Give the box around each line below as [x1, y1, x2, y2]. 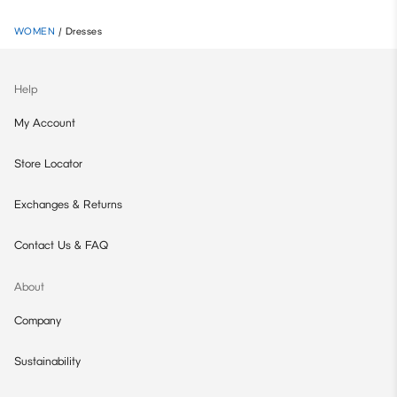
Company [14, 313, 61, 327]
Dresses [65, 25, 103, 37]
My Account [14, 115, 75, 129]
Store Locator [14, 156, 82, 170]
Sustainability [14, 354, 81, 368]
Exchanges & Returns [14, 197, 122, 211]
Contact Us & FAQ [14, 237, 108, 252]
